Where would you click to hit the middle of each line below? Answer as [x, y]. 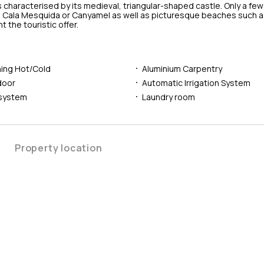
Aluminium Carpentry [182, 68]
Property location [59, 148]
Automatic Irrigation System [196, 82]
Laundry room [168, 97]
